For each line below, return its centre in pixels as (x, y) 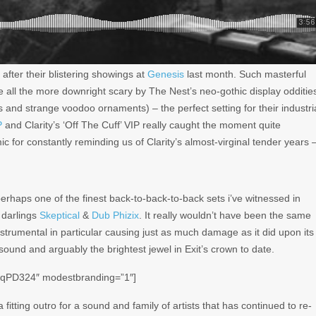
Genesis (166, 74)
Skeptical (60, 215)
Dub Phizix (115, 215)
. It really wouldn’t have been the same (225, 215)
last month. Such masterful (245, 74)
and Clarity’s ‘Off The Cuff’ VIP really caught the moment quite (141, 124)
